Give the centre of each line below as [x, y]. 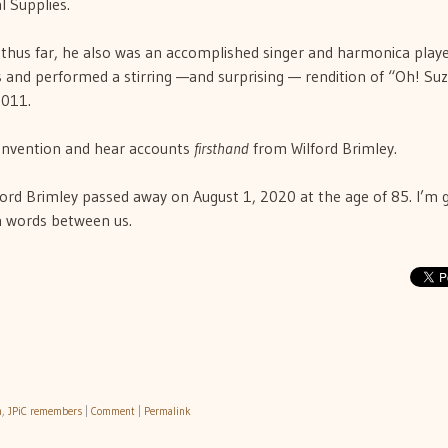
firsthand [221, 148]
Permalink [167, 410]
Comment [113, 410]
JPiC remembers [45, 410]
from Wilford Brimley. [323, 148]
